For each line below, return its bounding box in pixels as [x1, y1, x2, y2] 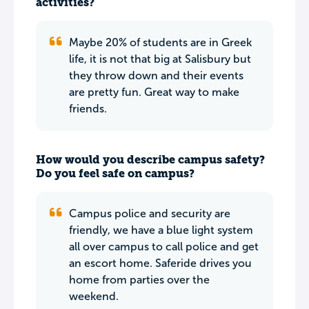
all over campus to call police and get [69, 241, 259, 252]
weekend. [69, 290, 119, 302]
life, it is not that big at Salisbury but [69, 53, 251, 65]
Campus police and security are [69, 208, 230, 219]
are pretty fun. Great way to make [69, 86, 239, 98]
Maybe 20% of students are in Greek [69, 37, 252, 48]
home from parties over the [69, 274, 210, 286]
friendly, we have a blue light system [69, 224, 253, 236]
